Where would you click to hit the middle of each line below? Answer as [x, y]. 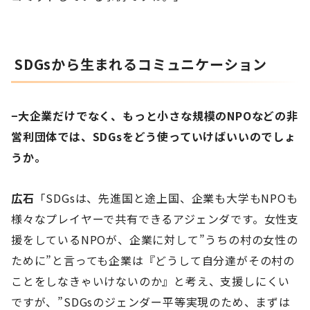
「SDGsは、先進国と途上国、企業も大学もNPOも [166, 198]
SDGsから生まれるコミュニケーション [141, 64]
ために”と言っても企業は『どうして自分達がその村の [153, 260]
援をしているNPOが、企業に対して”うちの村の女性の [155, 239]
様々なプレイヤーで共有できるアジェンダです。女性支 [155, 218]
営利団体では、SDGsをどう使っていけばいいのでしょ [154, 136]
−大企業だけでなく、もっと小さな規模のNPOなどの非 [155, 115]
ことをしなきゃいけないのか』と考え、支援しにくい [151, 281]
